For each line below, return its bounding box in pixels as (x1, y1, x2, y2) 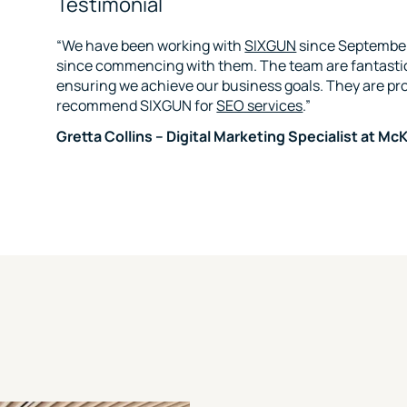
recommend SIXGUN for (56, 95, 217, 115)
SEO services (216, 95, 303, 115)
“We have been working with (56, 35, 245, 55)
